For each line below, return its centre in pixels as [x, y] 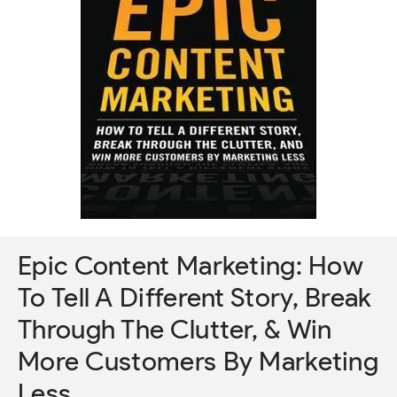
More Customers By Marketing [198, 361]
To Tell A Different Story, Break [195, 297]
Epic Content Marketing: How [191, 265]
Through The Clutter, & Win [175, 329]
